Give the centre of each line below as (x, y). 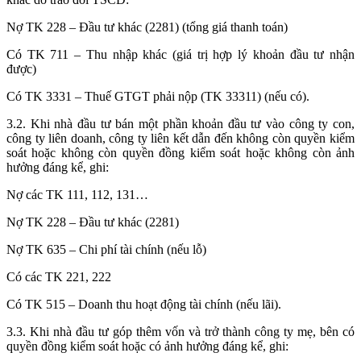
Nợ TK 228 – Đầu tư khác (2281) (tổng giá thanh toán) (147, 27)
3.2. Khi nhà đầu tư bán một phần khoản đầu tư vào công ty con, (180, 124)
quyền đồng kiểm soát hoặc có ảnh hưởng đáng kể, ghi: (147, 346)
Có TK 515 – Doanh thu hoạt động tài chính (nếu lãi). (144, 305)
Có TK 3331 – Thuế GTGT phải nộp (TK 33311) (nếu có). (158, 97)
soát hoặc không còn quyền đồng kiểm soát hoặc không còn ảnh (180, 153)
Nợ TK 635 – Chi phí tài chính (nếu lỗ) (106, 250)
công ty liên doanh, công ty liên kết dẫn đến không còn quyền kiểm (180, 139)
